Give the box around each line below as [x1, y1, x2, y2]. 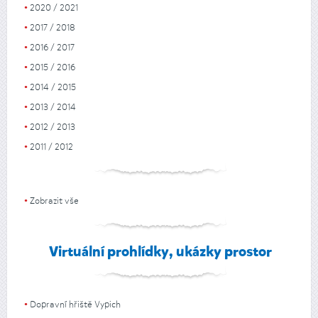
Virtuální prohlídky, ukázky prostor [48, 245, 272, 260]
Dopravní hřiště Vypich [30, 298, 121, 311]
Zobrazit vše [30, 194, 79, 207]
